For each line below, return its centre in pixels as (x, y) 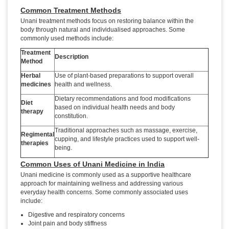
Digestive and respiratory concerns (76, 215)
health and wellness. (83, 85)
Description (72, 57)
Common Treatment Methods (71, 10)
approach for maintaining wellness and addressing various (102, 184)
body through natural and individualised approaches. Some (103, 30)
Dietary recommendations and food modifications (123, 99)
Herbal (31, 76)
